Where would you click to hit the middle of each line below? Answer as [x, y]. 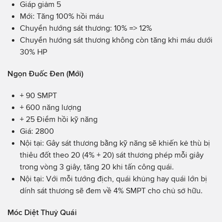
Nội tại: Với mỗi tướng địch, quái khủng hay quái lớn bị [113, 178]
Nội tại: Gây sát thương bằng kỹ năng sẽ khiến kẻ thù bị [115, 143]
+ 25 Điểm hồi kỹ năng [59, 119]
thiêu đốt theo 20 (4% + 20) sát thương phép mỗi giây [112, 155]
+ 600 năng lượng [51, 107]
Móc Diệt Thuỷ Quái [42, 212]
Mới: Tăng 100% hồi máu [62, 16]
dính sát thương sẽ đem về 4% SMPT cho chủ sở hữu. [111, 190]
